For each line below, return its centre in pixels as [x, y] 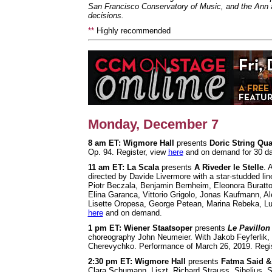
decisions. [106, 15]
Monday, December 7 [153, 124]
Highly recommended [132, 31]
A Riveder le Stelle [229, 167]
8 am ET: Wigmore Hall [131, 143]
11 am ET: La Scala [123, 167]
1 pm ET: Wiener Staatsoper [140, 228]
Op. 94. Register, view [128, 152]
